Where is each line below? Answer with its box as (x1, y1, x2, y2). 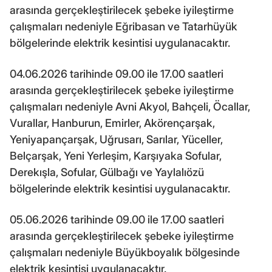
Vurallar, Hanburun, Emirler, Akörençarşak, (10, 116, 215, 129)
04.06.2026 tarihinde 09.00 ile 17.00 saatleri (10, 67, 223, 80)
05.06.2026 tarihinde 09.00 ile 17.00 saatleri (10, 212, 224, 226)
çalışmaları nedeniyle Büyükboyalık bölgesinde (10, 245, 240, 259)
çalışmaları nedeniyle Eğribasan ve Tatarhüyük (10, 19, 237, 33)
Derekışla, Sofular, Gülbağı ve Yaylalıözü (10, 165, 204, 178)
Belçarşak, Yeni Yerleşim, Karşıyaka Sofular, (10, 149, 222, 162)
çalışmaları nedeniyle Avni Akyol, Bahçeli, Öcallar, (10, 100, 250, 113)
